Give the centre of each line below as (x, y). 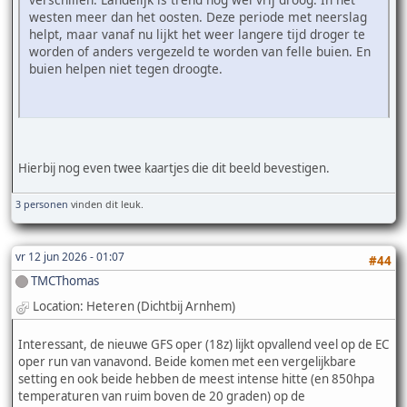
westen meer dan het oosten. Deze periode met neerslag (198, 16)
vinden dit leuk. (106, 203)
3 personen (42, 203)
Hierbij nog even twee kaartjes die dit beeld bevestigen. (174, 168)
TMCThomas (65, 280)
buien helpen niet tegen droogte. (126, 68)
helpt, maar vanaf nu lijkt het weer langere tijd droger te (197, 34)
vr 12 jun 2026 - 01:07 (70, 256)
